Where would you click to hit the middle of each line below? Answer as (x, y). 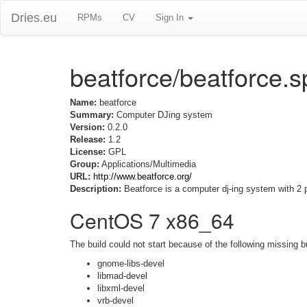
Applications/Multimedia (148, 164)
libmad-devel (122, 276)
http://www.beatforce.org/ (143, 176)
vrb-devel (115, 300)
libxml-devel (121, 288)
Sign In (171, 17)
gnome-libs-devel (131, 263)
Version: (87, 127)
